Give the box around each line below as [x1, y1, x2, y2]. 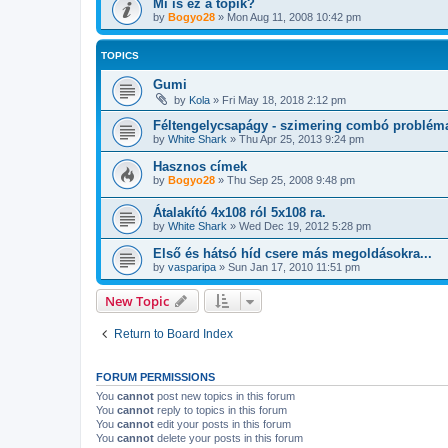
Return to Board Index [114, 327, 233, 342]
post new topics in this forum [154, 390, 295, 403]
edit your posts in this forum [154, 418, 291, 431]
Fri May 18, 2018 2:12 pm [222, 93, 346, 106]
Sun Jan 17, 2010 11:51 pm [228, 261, 360, 274]
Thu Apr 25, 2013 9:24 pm [239, 132, 364, 145]
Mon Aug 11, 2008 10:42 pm [227, 10, 361, 23]
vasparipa [168, 261, 216, 274]
